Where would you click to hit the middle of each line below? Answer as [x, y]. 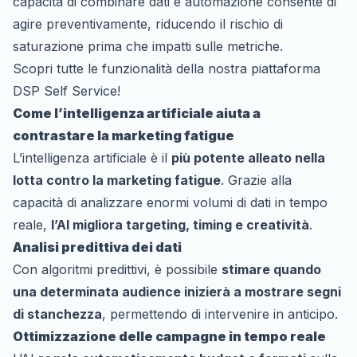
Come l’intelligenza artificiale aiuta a [137, 113]
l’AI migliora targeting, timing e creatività [180, 224]
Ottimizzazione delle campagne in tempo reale [169, 336]
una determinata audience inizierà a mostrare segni [177, 291]
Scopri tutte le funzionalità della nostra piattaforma [167, 68]
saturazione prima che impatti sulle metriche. [148, 46]
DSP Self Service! [67, 90]
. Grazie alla [256, 180]
